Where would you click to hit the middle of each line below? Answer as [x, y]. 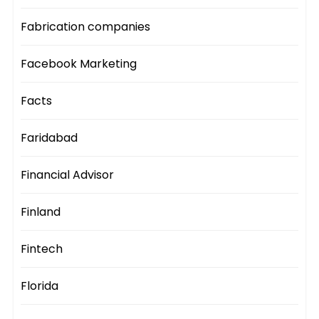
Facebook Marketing [79, 64]
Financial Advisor [68, 175]
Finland [41, 212]
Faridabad [49, 138]
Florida [40, 286]
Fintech [42, 249]
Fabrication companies [86, 27]
